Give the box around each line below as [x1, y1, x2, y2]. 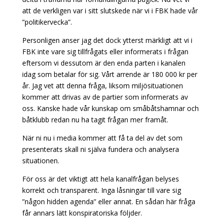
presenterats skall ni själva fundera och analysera [22, 145, 179, 154]
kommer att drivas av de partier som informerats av [22, 92, 188, 102]
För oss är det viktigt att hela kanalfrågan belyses [22, 174, 179, 184]
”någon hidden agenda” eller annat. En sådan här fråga [22, 197, 195, 206]
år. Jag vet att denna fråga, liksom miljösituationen [22, 81, 183, 90]
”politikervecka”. [22, 17, 72, 27]
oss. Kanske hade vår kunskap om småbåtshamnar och [22, 104, 199, 113]
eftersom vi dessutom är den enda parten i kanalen [22, 58, 185, 68]
